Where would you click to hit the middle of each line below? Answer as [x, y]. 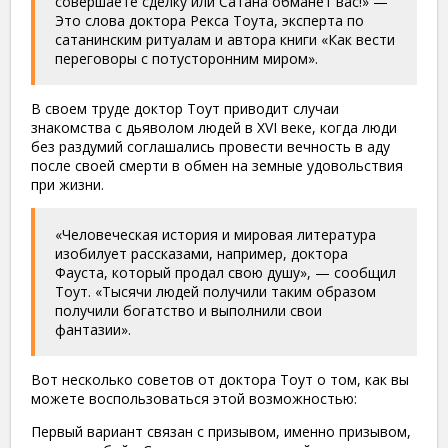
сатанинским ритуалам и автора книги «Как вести [225, 39]
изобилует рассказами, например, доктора [201, 253]
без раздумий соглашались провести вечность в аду [210, 146]
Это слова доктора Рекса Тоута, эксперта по [209, 20]
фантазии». [93, 329]
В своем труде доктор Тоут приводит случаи [185, 108]
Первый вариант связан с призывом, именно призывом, [221, 431]
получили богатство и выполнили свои [188, 310]
